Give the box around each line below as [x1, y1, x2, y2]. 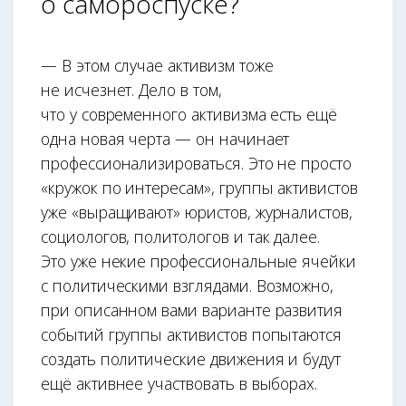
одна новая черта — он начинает [41, 128, 290, 150]
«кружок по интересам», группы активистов [41, 177, 358, 199]
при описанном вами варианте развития [41, 299, 343, 322]
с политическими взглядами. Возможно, [41, 275, 334, 297]
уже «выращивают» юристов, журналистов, [41, 201, 353, 224]
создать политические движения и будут [41, 348, 342, 371]
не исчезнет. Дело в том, [41, 79, 222, 101]
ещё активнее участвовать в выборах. [41, 372, 318, 395]
